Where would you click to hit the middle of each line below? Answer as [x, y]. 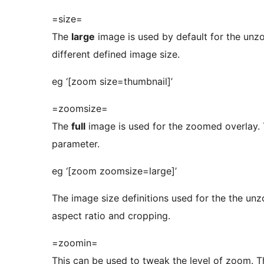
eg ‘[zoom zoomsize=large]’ [114, 171]
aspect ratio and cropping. [111, 215]
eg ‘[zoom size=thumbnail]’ [112, 81]
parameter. [76, 143]
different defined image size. [116, 54]
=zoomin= [75, 242]
